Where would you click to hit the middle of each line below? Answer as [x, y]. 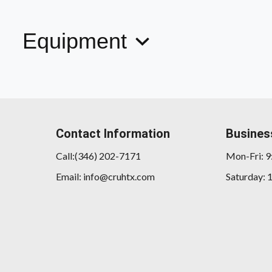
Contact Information [113, 134]
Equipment [78, 41]
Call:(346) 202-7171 [98, 156]
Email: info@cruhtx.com [105, 176]
